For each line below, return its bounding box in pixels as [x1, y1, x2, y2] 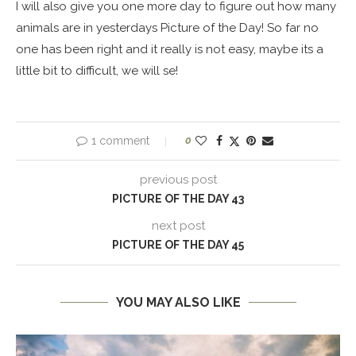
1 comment [91, 134, 149, 147]
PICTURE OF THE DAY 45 [112, 238, 244, 251]
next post [151, 219, 205, 233]
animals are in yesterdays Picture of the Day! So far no [16, 21, 319, 35]
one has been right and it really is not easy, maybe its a [16, 42, 323, 56]
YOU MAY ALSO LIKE [115, 295, 241, 310]
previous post [139, 172, 217, 187]
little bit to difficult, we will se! [16, 64, 178, 78]
